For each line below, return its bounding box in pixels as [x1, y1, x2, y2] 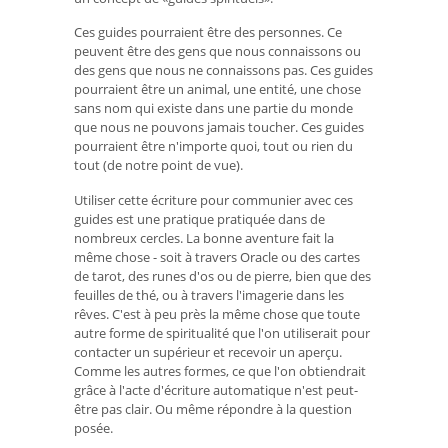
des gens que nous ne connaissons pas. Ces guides [74, 61, 373, 80]
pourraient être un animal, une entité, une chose [74, 80, 361, 99]
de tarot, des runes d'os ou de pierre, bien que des [74, 267, 371, 286]
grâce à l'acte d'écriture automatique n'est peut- [74, 381, 358, 400]
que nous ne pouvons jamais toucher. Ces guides [74, 118, 364, 137]
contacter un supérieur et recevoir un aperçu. [74, 343, 342, 362]
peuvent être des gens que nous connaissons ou [74, 42, 361, 61]
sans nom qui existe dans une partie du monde [74, 99, 353, 118]
